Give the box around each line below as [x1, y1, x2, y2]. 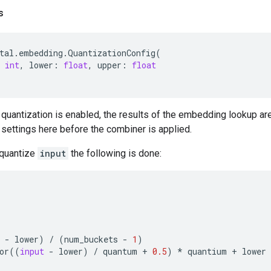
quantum [103, 246, 137, 257]
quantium [188, 246, 227, 257]
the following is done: [68, 148, 162, 159]
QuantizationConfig [68, 47, 155, 59]
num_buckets [64, 233, 118, 245]
